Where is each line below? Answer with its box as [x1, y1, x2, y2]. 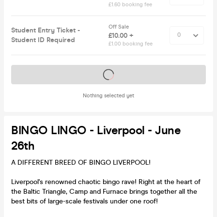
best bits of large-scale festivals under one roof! [11, 197, 158, 205]
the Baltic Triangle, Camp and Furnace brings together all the [11, 187, 197, 196]
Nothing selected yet [83, 92, 134, 99]
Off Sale [108, 23, 130, 30]
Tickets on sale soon [77, 70, 140, 78]
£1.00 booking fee [108, 40, 153, 47]
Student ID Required [11, 35, 75, 44]
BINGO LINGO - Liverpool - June [11, 123, 181, 138]
